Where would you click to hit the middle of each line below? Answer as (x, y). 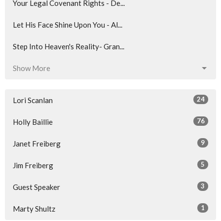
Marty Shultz (34, 209)
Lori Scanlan (33, 100)
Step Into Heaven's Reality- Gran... (69, 47)
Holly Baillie (33, 122)
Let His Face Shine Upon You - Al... (68, 25)
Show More (32, 68)
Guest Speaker (37, 187)
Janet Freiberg (37, 144)
